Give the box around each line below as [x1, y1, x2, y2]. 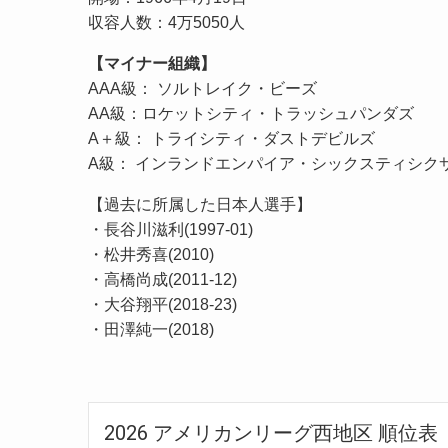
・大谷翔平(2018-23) [88, 295, 237, 313]
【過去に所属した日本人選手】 [88, 195, 312, 213]
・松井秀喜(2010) [88, 245, 214, 263]
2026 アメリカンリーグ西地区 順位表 [104, 420, 438, 445]
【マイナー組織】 [88, 54, 216, 72]
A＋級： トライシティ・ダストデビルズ [88, 129, 375, 147]
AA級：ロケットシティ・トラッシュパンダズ [88, 104, 414, 122]
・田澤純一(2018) [88, 320, 214, 338]
